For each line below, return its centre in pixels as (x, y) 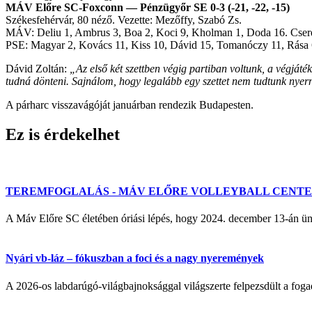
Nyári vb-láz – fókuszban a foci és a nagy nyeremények (135, 258)
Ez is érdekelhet (63, 134)
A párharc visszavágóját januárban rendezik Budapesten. (130, 104)
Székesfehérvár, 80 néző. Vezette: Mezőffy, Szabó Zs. (124, 19)
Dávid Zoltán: (38, 68)
